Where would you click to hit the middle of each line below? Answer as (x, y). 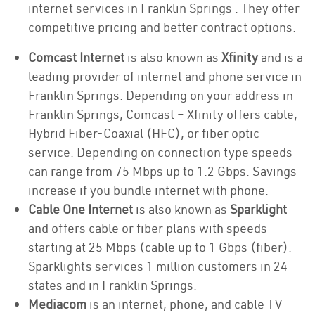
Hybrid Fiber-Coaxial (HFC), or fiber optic (144, 133)
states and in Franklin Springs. (112, 285)
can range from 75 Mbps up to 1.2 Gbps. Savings (162, 171)
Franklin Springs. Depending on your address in (161, 95)
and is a (281, 57)
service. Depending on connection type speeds (160, 152)
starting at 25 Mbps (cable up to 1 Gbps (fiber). (160, 247)
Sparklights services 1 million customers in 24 (158, 266)
